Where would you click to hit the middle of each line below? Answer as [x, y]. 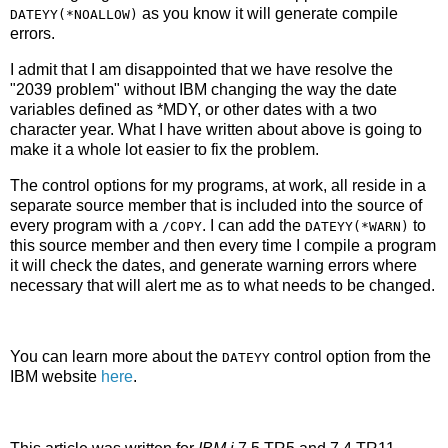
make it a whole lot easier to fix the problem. [164, 149]
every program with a [86, 225]
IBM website [55, 377]
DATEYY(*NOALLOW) [74, 15]
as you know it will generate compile [268, 14]
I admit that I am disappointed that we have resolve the [201, 69]
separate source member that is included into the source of [216, 205]
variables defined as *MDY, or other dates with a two [193, 109]
